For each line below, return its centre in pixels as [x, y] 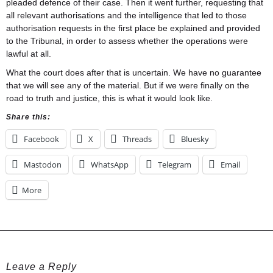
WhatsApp [110, 165]
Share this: [28, 117]
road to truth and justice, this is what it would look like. [109, 98]
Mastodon [43, 165]
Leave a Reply [41, 267]
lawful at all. [29, 54]
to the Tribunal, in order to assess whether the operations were [127, 41]
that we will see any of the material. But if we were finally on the [128, 85]
